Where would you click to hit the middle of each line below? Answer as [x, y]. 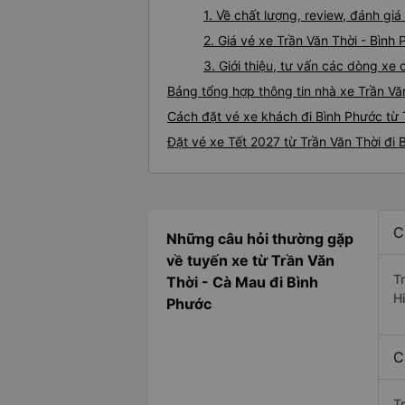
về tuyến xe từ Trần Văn [250, 261]
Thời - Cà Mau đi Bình [242, 283]
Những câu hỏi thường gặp [260, 239]
